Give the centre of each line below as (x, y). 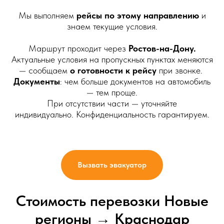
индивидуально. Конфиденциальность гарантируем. (112, 114)
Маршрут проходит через (78, 48)
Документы (37, 81)
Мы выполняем (47, 15)
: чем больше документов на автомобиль (135, 81)
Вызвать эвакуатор (112, 164)
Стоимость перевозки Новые (112, 200)
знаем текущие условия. (112, 26)
